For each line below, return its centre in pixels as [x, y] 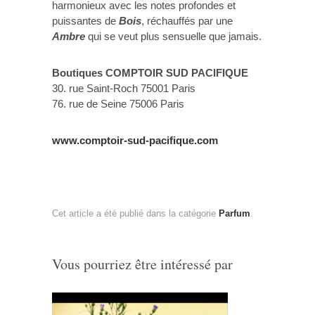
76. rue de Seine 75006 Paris [118, 104]
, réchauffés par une [187, 20]
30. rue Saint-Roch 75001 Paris [124, 89]
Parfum [234, 213]
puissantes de [85, 20]
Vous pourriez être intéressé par [142, 264]
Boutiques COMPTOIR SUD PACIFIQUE [150, 73]
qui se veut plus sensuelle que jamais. [175, 36]
